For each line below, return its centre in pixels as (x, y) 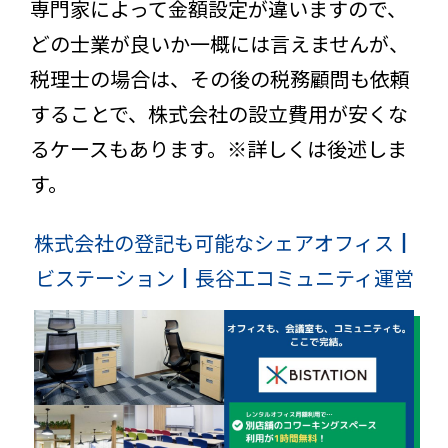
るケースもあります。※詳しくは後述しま (218, 149)
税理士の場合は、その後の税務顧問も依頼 (220, 79)
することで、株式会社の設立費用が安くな (219, 114)
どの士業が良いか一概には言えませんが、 (219, 44)
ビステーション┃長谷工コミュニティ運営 (224, 278)
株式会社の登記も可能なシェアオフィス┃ (224, 243)
